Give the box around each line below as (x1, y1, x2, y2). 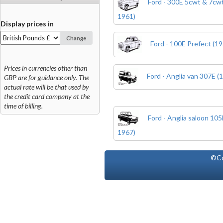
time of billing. (4, 102, 43, 111)
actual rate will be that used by (4, 83, 89, 92)
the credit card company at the (4, 92, 90, 101)
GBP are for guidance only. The (4, 73, 89, 82)
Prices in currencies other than (4, 64, 87, 73)
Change (66, 34, 87, 41)
